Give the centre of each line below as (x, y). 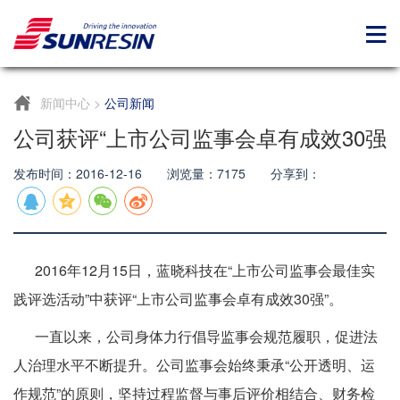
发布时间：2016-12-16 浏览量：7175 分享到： (167, 173)
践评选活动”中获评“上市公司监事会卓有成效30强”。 (178, 299)
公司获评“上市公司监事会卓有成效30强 (200, 137)
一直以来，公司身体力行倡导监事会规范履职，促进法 (196, 336)
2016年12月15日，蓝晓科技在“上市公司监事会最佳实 (194, 270)
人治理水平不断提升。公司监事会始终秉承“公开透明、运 (194, 365)
